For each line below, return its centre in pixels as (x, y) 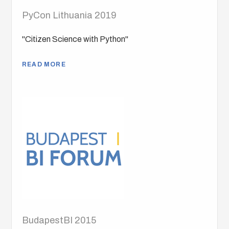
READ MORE (44, 65)
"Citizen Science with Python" (75, 39)
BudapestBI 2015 (59, 221)
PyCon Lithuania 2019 (70, 16)
